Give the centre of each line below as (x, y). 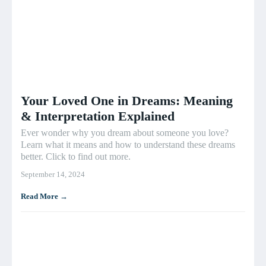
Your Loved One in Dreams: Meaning (127, 101)
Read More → (44, 197)
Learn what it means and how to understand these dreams (128, 145)
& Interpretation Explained (98, 116)
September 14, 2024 (53, 175)
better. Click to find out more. (76, 157)
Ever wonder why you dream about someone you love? (125, 133)
